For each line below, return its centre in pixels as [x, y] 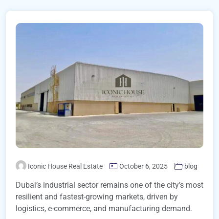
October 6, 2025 [143, 166]
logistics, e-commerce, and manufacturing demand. [104, 208]
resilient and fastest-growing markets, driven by [97, 197]
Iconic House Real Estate [65, 166]
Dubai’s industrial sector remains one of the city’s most [109, 185]
